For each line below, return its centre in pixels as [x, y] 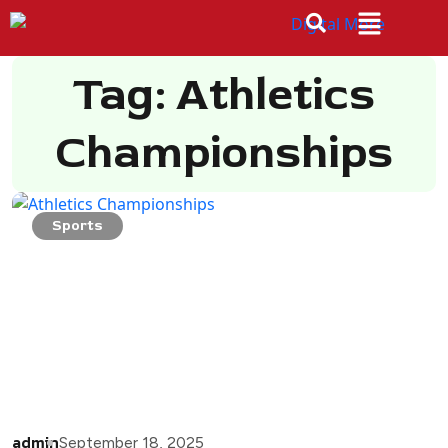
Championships [224, 152]
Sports [77, 225]
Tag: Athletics [224, 94]
